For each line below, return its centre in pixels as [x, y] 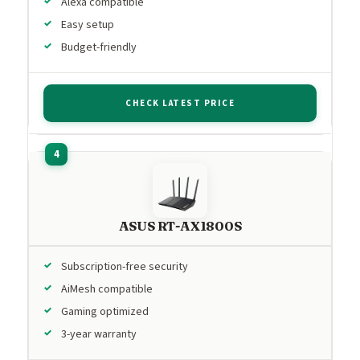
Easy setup [88, 25]
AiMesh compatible [107, 289]
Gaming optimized [105, 311]
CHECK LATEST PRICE [180, 103]
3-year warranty [99, 334]
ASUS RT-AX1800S [180, 225]
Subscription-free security [125, 266]
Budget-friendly [99, 47]
